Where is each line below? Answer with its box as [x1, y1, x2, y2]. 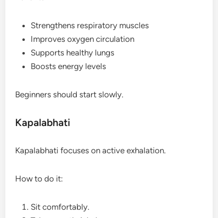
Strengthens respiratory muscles [31, 20, 149, 30]
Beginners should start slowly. [15, 89, 124, 99]
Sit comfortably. [31, 201, 90, 212]
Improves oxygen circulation [31, 34, 135, 44]
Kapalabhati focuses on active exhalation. [15, 145, 166, 155]
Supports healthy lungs [31, 47, 115, 57]
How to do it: [15, 173, 63, 183]
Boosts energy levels [31, 61, 107, 71]
